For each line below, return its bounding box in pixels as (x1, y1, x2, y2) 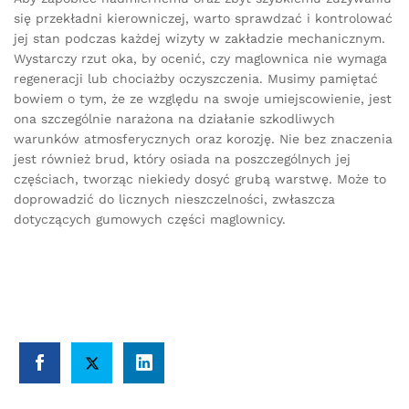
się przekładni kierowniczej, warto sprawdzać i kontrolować (14, 11, 393, 26)
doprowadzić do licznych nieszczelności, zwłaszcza (14, 192, 335, 207)
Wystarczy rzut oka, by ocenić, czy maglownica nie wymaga (14, 51, 387, 67)
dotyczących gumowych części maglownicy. (14, 212, 286, 227)
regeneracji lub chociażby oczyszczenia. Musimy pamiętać (14, 71, 378, 87)
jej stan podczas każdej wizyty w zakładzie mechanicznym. (14, 31, 385, 47)
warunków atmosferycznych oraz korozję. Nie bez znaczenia (14, 131, 393, 147)
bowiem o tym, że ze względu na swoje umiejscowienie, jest (14, 91, 392, 107)
